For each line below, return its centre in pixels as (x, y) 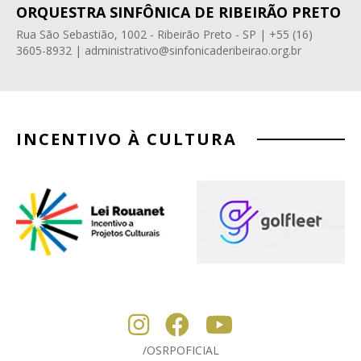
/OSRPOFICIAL (180, 350)
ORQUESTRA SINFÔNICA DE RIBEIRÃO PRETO (178, 12)
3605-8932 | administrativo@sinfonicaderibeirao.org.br (159, 51)
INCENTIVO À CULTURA (127, 139)
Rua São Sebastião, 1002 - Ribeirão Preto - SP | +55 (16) (164, 35)
